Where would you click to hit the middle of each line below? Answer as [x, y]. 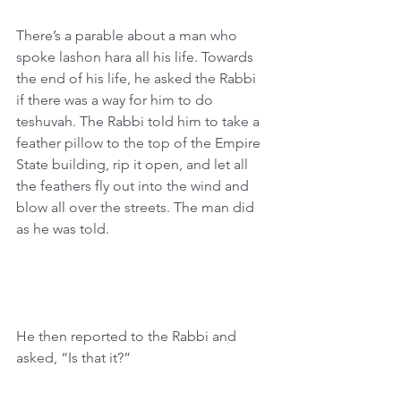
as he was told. [63, 229]
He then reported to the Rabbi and [128, 336]
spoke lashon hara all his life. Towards [137, 57]
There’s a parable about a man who [128, 35]
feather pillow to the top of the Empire [140, 143]
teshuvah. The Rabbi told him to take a [140, 121]
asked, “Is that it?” [73, 358]
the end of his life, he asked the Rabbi [138, 78]
